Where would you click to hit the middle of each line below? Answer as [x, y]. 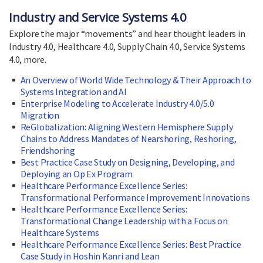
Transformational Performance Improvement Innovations [135, 198]
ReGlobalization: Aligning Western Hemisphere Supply [127, 127]
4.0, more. [28, 60]
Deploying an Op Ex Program [77, 174]
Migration [40, 115]
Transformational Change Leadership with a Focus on [124, 221]
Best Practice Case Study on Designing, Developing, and [127, 162]
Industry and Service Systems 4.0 [97, 18]
